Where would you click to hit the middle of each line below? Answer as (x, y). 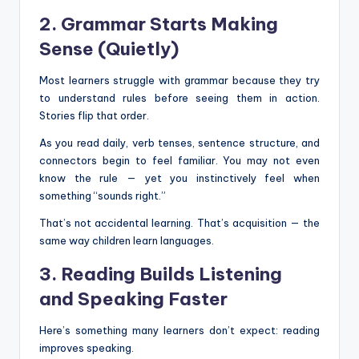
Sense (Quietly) (109, 48)
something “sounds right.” (103, 195)
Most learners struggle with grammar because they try (179, 80)
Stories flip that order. (94, 115)
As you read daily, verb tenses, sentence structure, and (179, 142)
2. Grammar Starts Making (159, 24)
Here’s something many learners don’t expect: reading (179, 330)
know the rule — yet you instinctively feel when (179, 177)
